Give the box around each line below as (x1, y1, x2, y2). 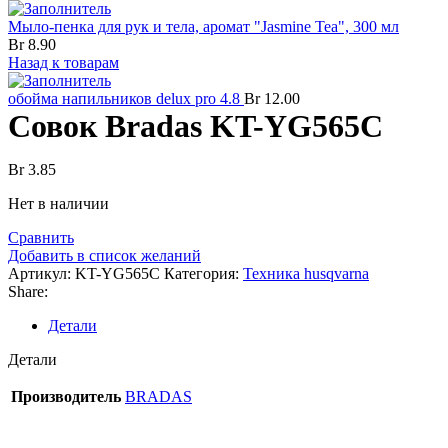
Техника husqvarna (243, 265, 369, 282)
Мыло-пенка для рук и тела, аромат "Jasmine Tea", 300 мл (8, 18, 399, 35)
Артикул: (8, 265, 75, 282)
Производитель (11, 388, 121, 405)
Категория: (164, 265, 239, 282)
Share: (8, 283, 48, 300)
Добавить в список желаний (8, 247, 201, 264)
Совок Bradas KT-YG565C (8, 108, 383, 144)
